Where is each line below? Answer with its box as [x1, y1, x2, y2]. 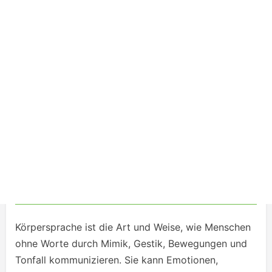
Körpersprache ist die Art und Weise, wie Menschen [15, 221, 251, 233]
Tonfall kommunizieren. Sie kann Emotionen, [15, 254, 218, 266]
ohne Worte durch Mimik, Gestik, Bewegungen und [15, 237, 247, 250]
